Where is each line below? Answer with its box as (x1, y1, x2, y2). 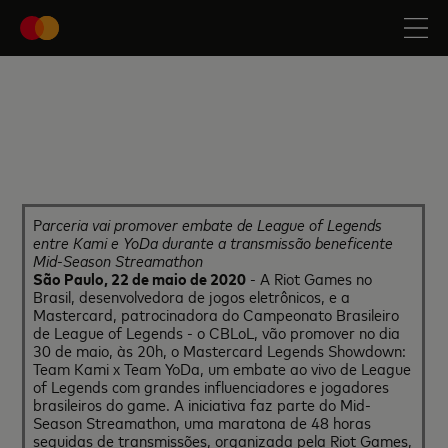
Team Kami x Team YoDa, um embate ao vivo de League (33, 357, 412, 379)
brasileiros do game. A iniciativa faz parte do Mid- (33, 393, 372, 415)
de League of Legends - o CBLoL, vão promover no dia (33, 321, 401, 343)
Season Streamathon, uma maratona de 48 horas (33, 411, 372, 433)
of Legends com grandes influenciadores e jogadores (33, 375, 390, 397)
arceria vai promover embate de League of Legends (42, 213, 383, 235)
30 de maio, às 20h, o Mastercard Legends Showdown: (33, 339, 407, 361)
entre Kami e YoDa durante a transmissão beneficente (33, 231, 394, 253)
